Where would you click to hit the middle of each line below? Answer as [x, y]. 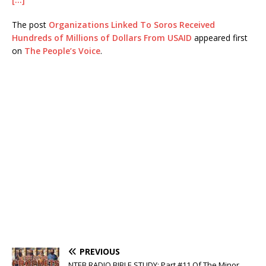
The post [30, 25]
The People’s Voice [62, 51]
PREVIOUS [100, 251]
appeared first [220, 38]
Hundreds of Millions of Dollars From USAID [102, 38]
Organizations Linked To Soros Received [132, 25]
